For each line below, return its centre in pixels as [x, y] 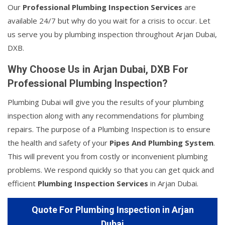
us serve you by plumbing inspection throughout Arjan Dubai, [112, 34]
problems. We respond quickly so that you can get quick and [111, 170]
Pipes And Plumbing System [161, 143]
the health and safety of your [59, 143]
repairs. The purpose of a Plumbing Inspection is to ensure [109, 129]
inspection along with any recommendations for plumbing [106, 116]
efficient [23, 184]
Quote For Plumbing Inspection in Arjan [113, 210]
